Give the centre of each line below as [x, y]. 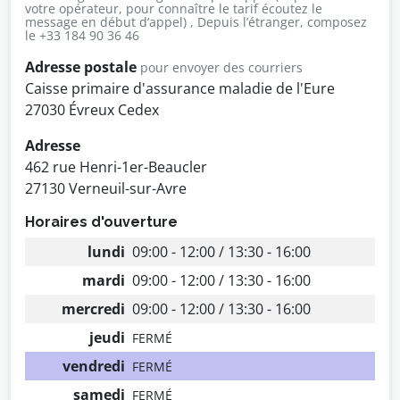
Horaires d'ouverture [101, 222]
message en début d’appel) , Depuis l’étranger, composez [196, 22]
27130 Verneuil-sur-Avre [106, 188]
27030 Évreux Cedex [92, 110]
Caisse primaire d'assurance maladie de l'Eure [180, 88]
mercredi [93, 309]
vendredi [94, 366]
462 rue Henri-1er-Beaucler [116, 167]
